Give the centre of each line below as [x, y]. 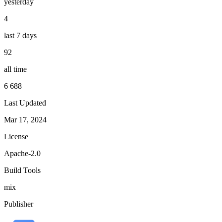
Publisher [19, 204]
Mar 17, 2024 [25, 119]
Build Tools [22, 170]
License [16, 136]
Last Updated [25, 103]
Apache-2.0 [22, 153]
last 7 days [20, 35]
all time [15, 69]
